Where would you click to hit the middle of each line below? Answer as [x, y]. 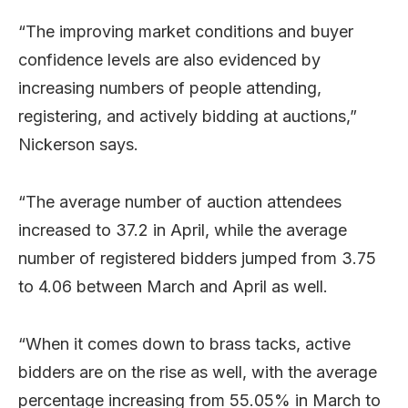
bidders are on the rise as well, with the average [198, 372]
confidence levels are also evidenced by [169, 59]
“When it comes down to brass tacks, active [184, 343]
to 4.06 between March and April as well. [173, 286]
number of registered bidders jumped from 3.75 [197, 258]
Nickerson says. [78, 144]
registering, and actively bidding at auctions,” [188, 116]
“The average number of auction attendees [180, 201]
